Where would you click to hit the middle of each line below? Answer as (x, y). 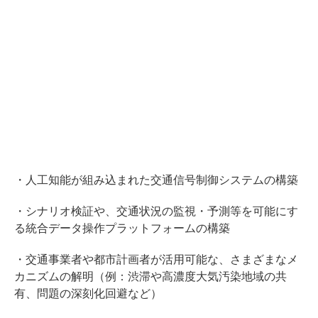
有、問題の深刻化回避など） (88, 294)
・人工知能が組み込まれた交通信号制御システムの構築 (156, 180)
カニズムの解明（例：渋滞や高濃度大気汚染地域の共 (150, 277)
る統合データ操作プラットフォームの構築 (122, 229)
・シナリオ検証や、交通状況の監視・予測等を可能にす (156, 212)
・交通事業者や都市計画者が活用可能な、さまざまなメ (156, 260)
